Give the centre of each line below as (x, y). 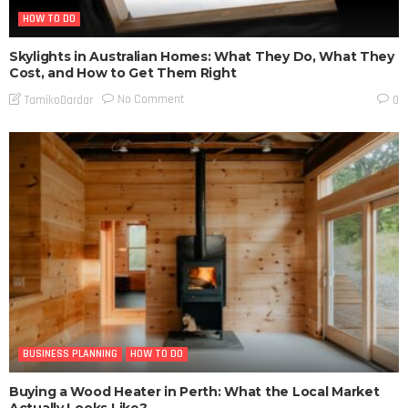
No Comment (151, 100)
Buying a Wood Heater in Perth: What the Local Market (194, 392)
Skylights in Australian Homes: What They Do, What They (202, 56)
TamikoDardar (59, 100)
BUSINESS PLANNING (70, 354)
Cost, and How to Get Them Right (123, 73)
